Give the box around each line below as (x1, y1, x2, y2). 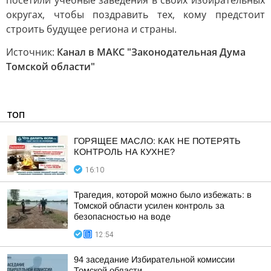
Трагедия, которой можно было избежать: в (74, 190, 252, 200)
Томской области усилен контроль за (74, 201, 224, 211)
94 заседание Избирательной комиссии (74, 255, 235, 264)
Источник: (6, 45, 57, 59)
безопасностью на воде (74, 212, 171, 221)
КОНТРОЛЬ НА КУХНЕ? (74, 147, 175, 157)
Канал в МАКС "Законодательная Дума (57, 45, 246, 59)
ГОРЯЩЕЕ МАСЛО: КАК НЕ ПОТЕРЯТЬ (74, 136, 241, 146)
